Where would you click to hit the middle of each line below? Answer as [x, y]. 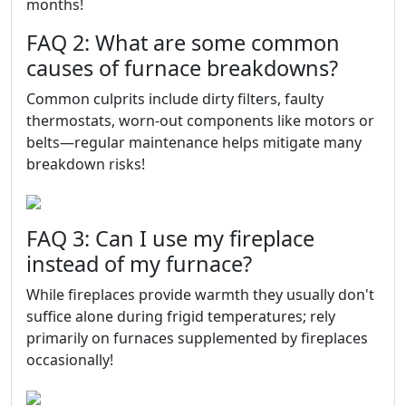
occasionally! [70, 360]
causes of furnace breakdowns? [182, 68]
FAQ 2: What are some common [183, 43]
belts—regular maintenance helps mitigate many [194, 142]
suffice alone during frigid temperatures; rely [181, 316]
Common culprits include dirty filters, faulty [175, 99]
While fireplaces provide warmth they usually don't [200, 295]
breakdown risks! [86, 164]
